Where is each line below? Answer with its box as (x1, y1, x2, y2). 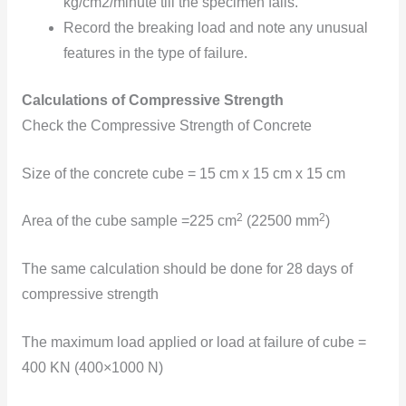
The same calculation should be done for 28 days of (21, 261, 353, 277)
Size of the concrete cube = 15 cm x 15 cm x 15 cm (21, 165, 345, 181)
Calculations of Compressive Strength (21, 92, 284, 108)
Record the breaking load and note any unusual (63, 20, 369, 36)
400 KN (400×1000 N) (21, 359, 163, 375)
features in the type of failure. (63, 45, 248, 62)
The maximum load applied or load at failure (21, 333, 304, 350)
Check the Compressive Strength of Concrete (21, 117, 312, 133)
